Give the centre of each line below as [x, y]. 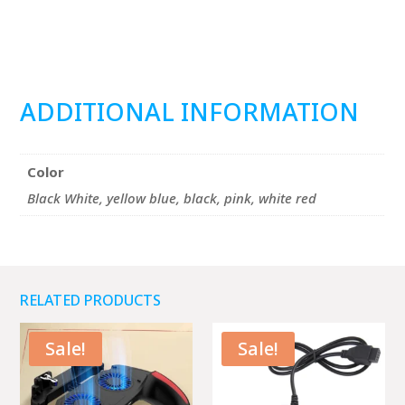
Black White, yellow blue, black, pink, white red [171, 198]
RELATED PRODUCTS [91, 300]
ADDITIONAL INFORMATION [190, 112]
